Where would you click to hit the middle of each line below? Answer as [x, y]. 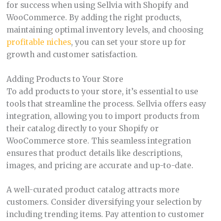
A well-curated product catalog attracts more [93, 190]
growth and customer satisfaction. [72, 54]
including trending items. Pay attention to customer [105, 215]
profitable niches [38, 42]
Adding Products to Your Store [65, 79]
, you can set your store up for [128, 42]
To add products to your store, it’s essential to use [102, 91]
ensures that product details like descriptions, [94, 153]
